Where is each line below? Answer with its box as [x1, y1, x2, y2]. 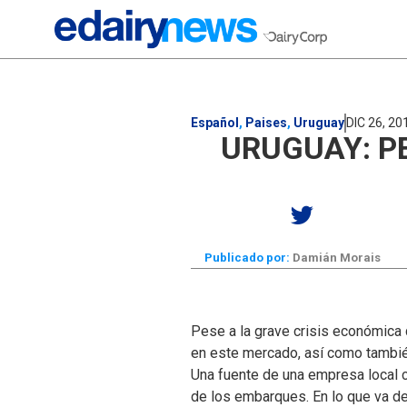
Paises [245, 114, 287, 130]
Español [191, 114, 239, 130]
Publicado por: [204, 250, 290, 264]
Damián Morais [290, 250, 381, 264]
